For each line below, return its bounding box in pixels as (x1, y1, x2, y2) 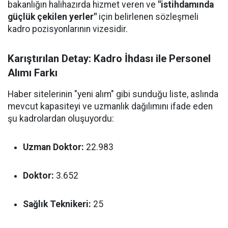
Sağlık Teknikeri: (23, 199, 91, 209)
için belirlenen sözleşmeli (97, 12, 198, 22)
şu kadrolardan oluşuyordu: (8, 113, 114, 124)
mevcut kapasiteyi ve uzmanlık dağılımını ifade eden (8, 101, 213, 111)
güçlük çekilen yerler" (8, 12, 97, 22)
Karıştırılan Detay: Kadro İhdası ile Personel (8, 52, 211, 65)
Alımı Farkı (8, 67, 58, 79)
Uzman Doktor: (23, 142, 84, 152)
